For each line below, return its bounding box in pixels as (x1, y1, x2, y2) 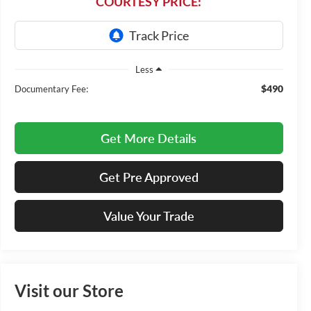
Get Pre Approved (99, 169, 199, 185)
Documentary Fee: (14, 83, 88, 94)
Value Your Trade (103, 208, 194, 224)
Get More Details (101, 130, 197, 146)
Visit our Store (14, 280, 124, 301)
